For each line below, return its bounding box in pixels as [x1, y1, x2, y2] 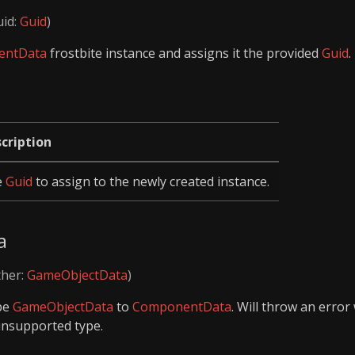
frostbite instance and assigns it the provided [47, 44, 322, 62]
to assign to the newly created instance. [32, 173, 269, 191]
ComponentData [132, 297, 231, 315]
